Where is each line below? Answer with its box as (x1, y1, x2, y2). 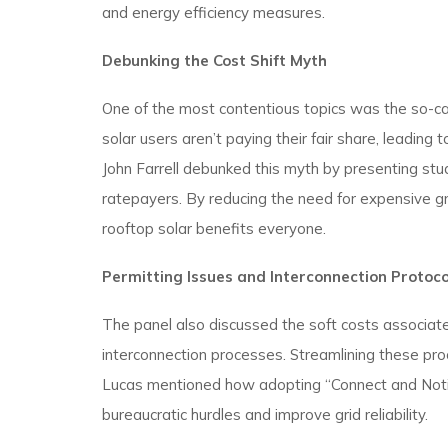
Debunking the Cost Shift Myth (102, 51, 327, 70)
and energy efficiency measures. (102, 3, 325, 22)
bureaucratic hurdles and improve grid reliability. (102, 405, 428, 424)
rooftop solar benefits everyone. (102, 219, 326, 238)
